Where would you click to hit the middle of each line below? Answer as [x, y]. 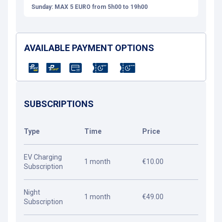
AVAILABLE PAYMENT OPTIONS [89, 48]
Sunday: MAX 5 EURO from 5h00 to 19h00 [89, 7]
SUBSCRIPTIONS [59, 104]
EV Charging [43, 157]
